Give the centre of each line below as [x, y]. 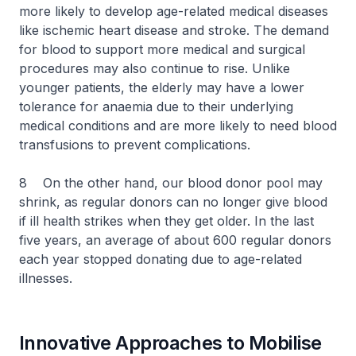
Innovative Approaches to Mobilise [170, 343]
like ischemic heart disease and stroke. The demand [174, 30]
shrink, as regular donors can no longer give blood [173, 202]
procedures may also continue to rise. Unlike [155, 68]
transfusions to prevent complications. [135, 145]
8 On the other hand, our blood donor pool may [171, 183]
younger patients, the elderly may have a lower [162, 87]
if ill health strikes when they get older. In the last [166, 221]
